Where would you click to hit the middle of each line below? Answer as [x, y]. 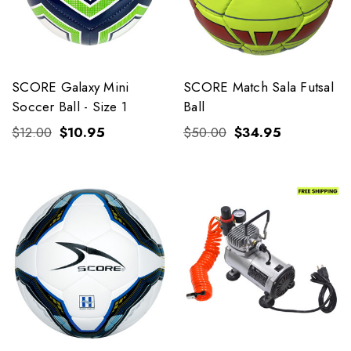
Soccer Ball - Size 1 [69, 107]
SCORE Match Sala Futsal [259, 87]
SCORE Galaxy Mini [71, 87]
